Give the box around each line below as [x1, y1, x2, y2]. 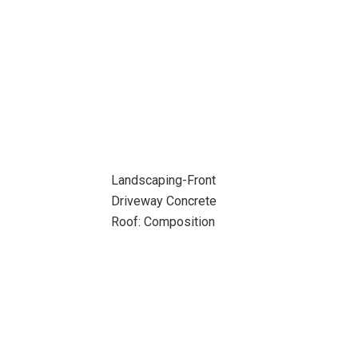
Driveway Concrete [110, 193, 217, 209]
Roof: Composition [110, 214, 215, 229]
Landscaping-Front [110, 173, 216, 188]
